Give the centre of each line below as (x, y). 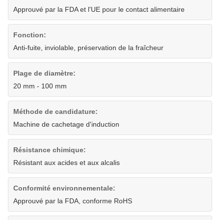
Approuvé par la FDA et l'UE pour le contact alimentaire (99, 10)
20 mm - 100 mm (40, 86)
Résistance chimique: (50, 150)
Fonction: (30, 35)
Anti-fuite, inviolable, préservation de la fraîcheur (88, 48)
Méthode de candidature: (55, 112)
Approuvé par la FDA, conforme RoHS (73, 201)
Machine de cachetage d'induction (66, 124)
